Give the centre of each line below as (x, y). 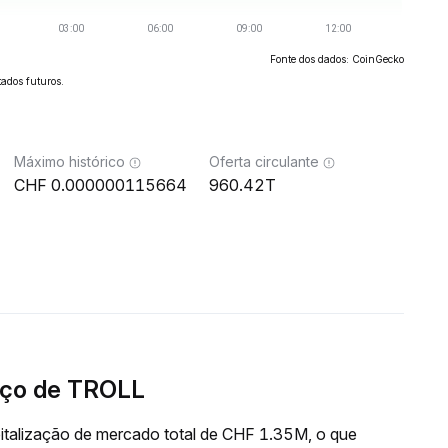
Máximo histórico (69, 161)
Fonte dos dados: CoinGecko (337, 59)
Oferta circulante (264, 161)
